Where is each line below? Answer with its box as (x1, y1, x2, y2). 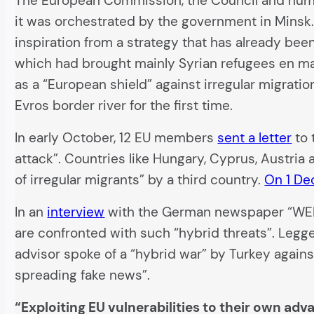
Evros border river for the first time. (15, 96, 233, 114)
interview (47, 203, 105, 221)
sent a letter (217, 128, 292, 146)
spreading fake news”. (15, 266, 151, 284)
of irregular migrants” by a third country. (15, 170, 265, 189)
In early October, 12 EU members (15, 128, 218, 146)
